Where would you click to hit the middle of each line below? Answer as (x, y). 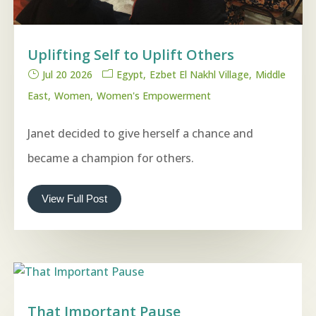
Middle (271, 75)
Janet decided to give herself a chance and (140, 134)
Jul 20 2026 (67, 75)
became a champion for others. (111, 158)
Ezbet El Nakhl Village (199, 75)
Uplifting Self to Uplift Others (131, 55)
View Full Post (74, 199)
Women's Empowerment (154, 96)
